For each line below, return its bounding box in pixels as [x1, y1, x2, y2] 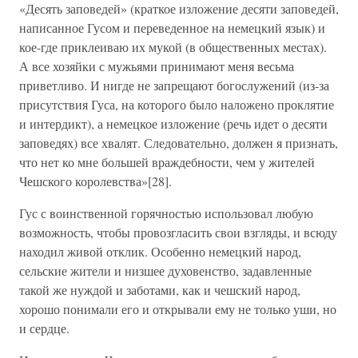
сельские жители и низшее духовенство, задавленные [19, 262, 312, 279]
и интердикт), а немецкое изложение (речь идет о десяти [19, 115, 328, 132]
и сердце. [19, 320, 70, 336]
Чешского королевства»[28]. [19, 173, 172, 189]
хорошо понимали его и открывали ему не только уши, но [19, 300, 336, 317]
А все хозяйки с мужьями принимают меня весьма [19, 58, 294, 74]
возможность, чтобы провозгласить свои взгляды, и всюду [19, 224, 337, 241]
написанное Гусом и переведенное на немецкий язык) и [19, 19, 325, 36]
